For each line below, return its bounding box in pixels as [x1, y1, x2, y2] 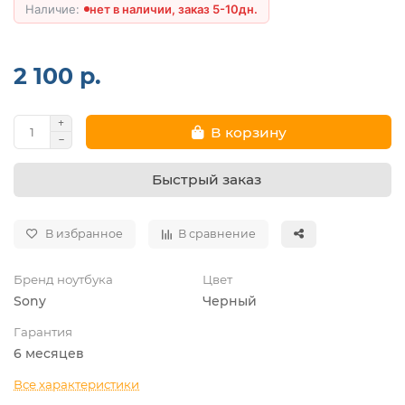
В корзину [210, 123, 287, 141]
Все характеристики [14, 377, 139, 392]
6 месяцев [14, 345, 84, 363]
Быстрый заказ [151, 171, 261, 189]
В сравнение [178, 227, 256, 241]
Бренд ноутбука [14, 272, 113, 287]
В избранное [45, 227, 123, 241]
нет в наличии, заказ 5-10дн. [89, 2, 258, 17]
